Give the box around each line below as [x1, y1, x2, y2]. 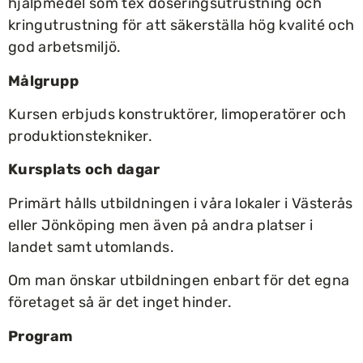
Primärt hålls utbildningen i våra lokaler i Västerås [8, 194, 353, 212]
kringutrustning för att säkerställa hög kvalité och [8, 16, 355, 35]
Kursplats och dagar [8, 160, 160, 179]
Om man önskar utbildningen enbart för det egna [8, 271, 350, 290]
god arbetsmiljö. [8, 38, 122, 57]
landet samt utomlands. [8, 237, 174, 256]
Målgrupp [8, 71, 79, 90]
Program [8, 327, 73, 345]
